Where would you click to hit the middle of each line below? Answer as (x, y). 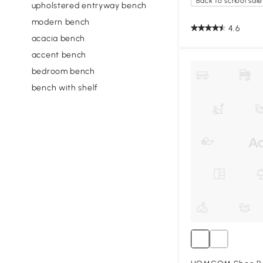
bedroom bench (63, 71)
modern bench (61, 22)
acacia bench (58, 38)
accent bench (59, 55)
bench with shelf (65, 87)
